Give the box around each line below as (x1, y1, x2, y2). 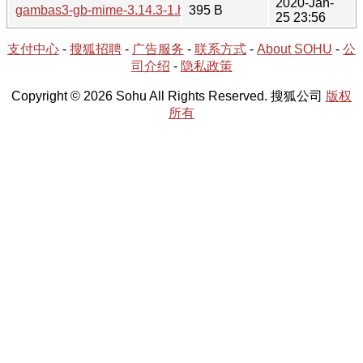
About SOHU (257, 41, 332, 56)
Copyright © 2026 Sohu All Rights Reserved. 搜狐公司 (11, 88, 326, 103)
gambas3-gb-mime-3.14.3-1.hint (15, 2, 199, 17)
